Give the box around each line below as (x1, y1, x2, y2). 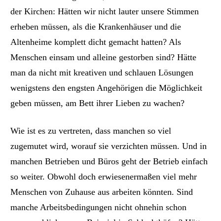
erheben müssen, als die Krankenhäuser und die (10, 21, 182, 32)
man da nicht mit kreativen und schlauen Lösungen (10, 67, 194, 77)
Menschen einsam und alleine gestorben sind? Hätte (10, 52, 197, 62)
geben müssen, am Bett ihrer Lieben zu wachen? (10, 98, 185, 108)
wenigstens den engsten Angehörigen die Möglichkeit (10, 82, 203, 93)
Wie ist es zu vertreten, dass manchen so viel (10, 126, 172, 136)
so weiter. (10, 172, 48, 182)
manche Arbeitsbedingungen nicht (10, 202, 135, 213)
